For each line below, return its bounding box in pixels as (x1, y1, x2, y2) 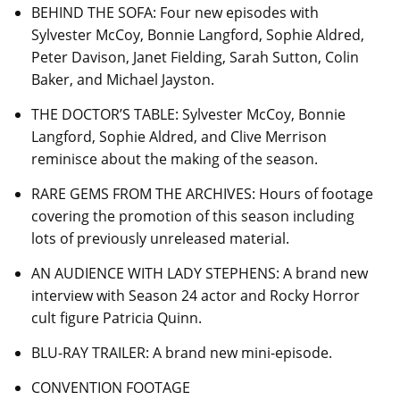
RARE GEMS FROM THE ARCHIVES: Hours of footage (31, 183, 373, 204)
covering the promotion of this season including (31, 205, 354, 226)
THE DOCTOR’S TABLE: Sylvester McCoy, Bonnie (31, 104, 346, 124)
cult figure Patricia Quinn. (31, 307, 202, 328)
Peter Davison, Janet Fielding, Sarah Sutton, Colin (31, 46, 359, 67)
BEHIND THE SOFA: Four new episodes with (31, 2, 319, 22)
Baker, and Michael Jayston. (31, 69, 214, 89)
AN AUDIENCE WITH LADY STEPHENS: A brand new (31, 262, 368, 283)
